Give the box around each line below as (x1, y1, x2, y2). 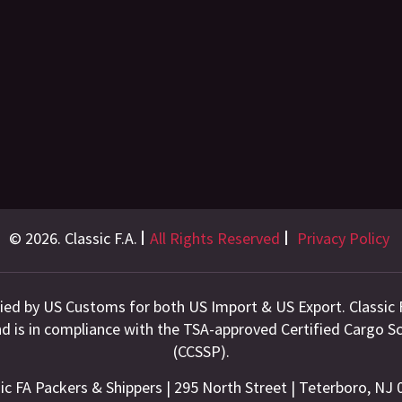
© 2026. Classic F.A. (8, 228, 137, 249)
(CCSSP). (172, 341, 230, 362)
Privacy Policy (296, 228, 389, 249)
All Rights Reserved (149, 228, 280, 249)
